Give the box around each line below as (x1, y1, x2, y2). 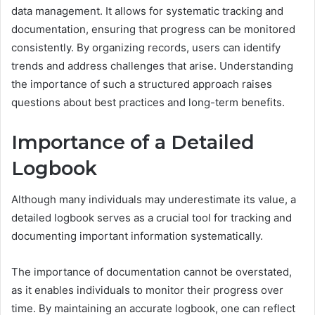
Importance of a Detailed (11, 130, 255, 154)
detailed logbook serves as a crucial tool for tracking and (11, 211, 292, 225)
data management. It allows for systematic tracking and (11, 4, 283, 18)
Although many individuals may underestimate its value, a (11, 193, 296, 207)
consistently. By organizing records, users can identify (11, 40, 281, 54)
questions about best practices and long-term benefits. (11, 95, 285, 109)
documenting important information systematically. (11, 229, 263, 243)
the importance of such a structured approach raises (11, 77, 272, 91)
